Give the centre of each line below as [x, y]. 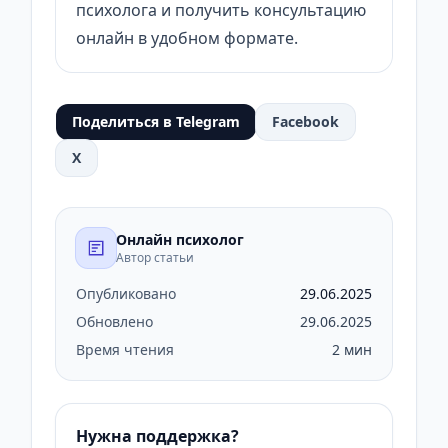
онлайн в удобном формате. [187, 38]
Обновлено [114, 322]
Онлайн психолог [180, 240]
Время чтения [125, 350]
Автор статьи [155, 258]
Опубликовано [126, 294]
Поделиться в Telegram [156, 122]
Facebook [305, 122]
